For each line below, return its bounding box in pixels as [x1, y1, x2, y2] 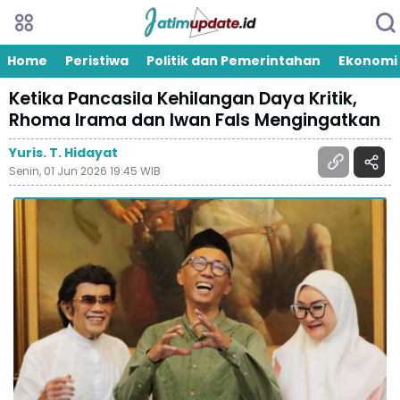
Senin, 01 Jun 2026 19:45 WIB [9, 163, 161, 179]
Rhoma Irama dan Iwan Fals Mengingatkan [9, 108, 380, 132]
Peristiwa [65, 52, 129, 70]
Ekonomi [338, 52, 397, 70]
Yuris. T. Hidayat [9, 144, 118, 162]
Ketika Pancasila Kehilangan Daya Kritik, [9, 87, 357, 111]
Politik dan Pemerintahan [146, 52, 321, 70]
